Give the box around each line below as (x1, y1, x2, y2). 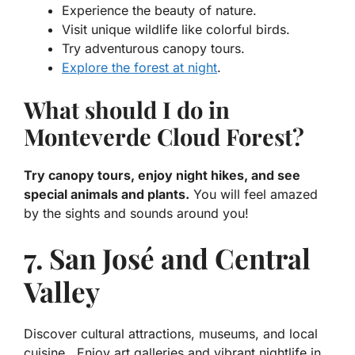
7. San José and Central (24, 239, 311, 277)
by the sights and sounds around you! (24, 204, 249, 221)
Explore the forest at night (62, 59, 217, 75)
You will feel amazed (189, 185, 318, 202)
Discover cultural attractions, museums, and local (24, 325, 318, 342)
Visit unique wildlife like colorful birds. (62, 21, 290, 37)
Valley (24, 272, 100, 310)
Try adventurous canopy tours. (62, 40, 245, 56)
